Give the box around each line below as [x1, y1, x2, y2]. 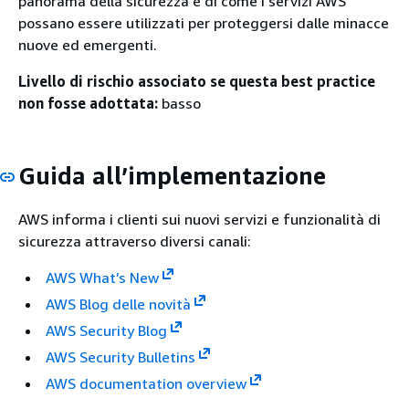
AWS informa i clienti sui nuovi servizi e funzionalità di [18, 209, 381, 228]
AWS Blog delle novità [46, 294, 191, 313]
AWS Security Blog [46, 320, 167, 340]
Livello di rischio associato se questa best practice [18, 72, 375, 90]
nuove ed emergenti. [18, 36, 164, 54]
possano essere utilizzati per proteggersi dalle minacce [18, 14, 389, 32]
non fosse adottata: [18, 94, 158, 112]
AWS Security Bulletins [46, 347, 195, 366]
